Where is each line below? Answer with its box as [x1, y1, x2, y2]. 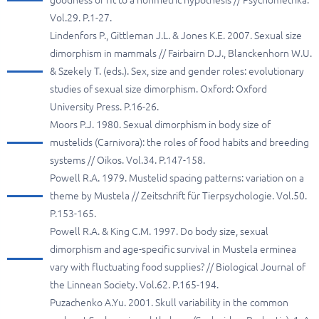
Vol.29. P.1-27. [50, 12, 112, 23]
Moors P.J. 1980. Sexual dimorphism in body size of [50, 119, 271, 130]
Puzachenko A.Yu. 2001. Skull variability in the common [50, 297, 288, 308]
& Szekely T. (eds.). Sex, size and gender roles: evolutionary [50, 66, 304, 77]
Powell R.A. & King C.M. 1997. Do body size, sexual [50, 226, 268, 237]
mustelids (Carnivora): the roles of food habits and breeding [50, 137, 309, 148]
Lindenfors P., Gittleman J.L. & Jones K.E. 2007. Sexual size [50, 30, 302, 41]
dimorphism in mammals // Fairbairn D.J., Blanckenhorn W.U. [50, 48, 312, 59]
